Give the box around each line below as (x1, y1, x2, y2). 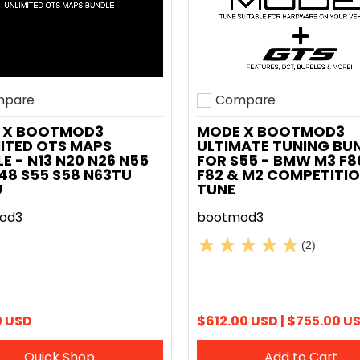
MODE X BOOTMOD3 (197, 121, 345, 141)
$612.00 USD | (197, 312, 287, 330)
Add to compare (197, 101, 301, 121)
